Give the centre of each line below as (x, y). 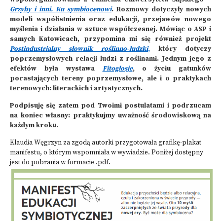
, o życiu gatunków (172, 69)
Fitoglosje (117, 69)
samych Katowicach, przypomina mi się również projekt (110, 39)
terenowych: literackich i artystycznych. (76, 89)
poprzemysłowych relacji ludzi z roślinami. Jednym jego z (110, 59)
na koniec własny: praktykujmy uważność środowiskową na (110, 116)
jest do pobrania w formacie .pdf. (60, 163)
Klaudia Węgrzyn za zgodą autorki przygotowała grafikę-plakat (106, 143)
